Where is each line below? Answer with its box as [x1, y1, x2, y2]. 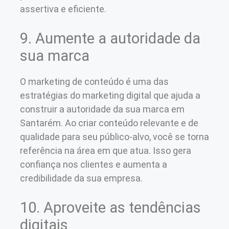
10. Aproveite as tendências [20, 198, 201, 216]
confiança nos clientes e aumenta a [20, 158, 167, 170]
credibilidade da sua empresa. [20, 172, 143, 184]
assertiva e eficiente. [20, 3, 106, 14]
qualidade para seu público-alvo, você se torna [20, 131, 209, 142]
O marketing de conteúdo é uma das [20, 76, 169, 87]
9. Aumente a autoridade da [20, 29, 200, 47]
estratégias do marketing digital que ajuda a [20, 89, 200, 101]
